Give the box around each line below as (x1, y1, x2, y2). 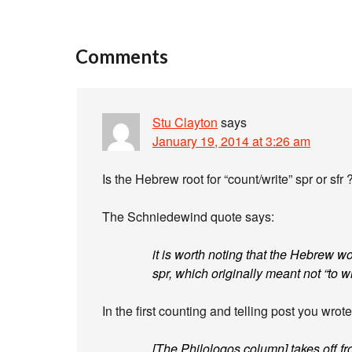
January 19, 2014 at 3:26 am (152, 132, 310, 150)
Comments (75, 45, 168, 68)
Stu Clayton (152, 113, 218, 131)
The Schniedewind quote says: (102, 207, 274, 225)
